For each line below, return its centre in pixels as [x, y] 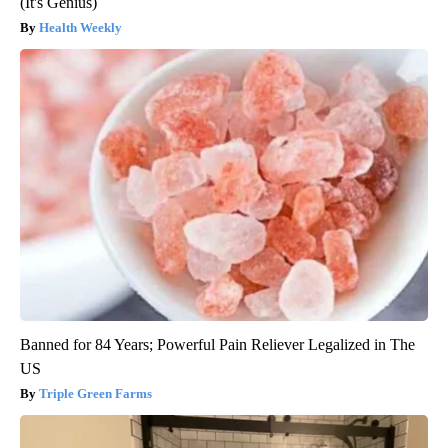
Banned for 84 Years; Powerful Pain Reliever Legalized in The [217, 345]
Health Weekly [80, 28]
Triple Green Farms [95, 394]
